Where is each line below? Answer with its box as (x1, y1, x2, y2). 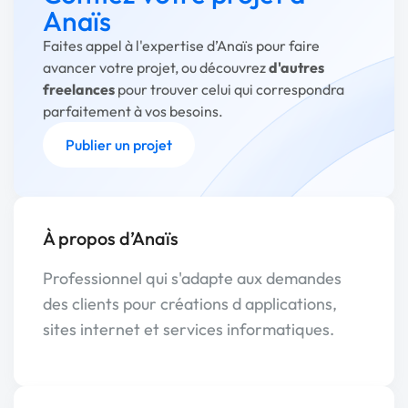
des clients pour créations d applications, (43, 293, 337, 314)
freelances (43, 80, 115, 98)
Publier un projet (66, 136, 172, 154)
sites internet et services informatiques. (43, 319, 334, 340)
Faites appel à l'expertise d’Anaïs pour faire (43, 36, 320, 55)
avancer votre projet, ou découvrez (43, 58, 269, 76)
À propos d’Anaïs (43, 227, 178, 250)
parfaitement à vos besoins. (43, 102, 223, 120)
